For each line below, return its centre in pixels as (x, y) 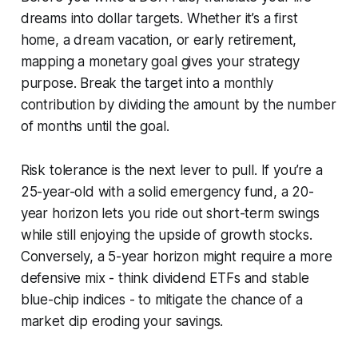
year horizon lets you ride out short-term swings (170, 213)
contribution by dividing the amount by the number (178, 104)
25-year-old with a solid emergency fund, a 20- (167, 191)
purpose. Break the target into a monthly (147, 83)
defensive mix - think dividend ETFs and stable (165, 278)
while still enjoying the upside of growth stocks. (166, 235)
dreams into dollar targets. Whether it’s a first (159, 18)
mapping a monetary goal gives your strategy (160, 61)
